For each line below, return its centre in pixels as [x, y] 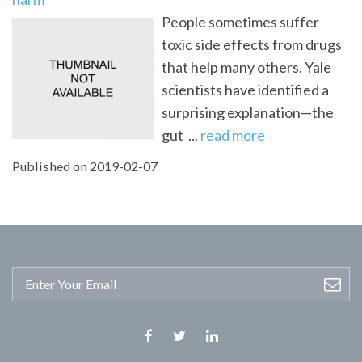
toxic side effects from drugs [252, 44]
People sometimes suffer [240, 21]
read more [233, 135]
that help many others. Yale [246, 67]
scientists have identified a [245, 89]
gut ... [181, 135]
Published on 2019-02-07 [85, 166]
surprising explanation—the [248, 112]
